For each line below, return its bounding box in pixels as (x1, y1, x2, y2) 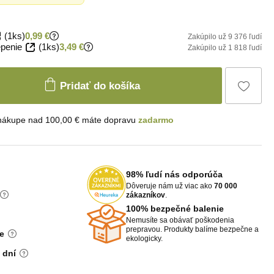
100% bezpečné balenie (126, 204, 224, 213)
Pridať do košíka (60, 80, 140, 92)
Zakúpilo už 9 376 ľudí (188, 32, 262, 41)
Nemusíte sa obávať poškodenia (126, 216, 234, 224)
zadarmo (138, 115, 174, 125)
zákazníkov (126, 190, 165, 199)
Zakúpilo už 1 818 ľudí (188, 43, 262, 52)
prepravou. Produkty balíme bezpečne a (126, 225, 259, 234)
